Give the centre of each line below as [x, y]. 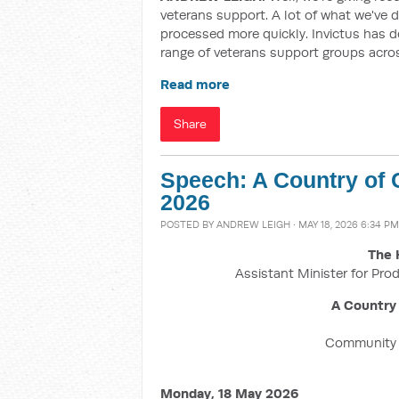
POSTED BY [188, 224]
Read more [195, 84]
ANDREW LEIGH [253, 224]
